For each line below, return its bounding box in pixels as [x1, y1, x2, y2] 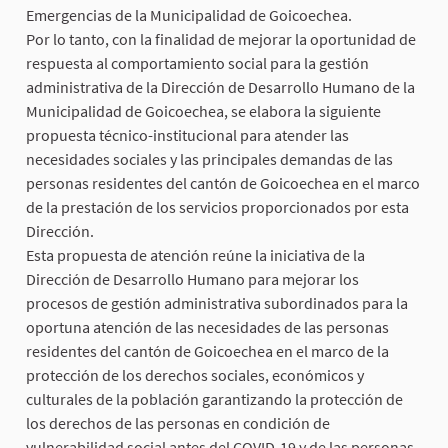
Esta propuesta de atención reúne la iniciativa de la [26, 245, 365, 266]
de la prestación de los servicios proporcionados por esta [26, 197, 409, 218]
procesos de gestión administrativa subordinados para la [26, 293, 408, 314]
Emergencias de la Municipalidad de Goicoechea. [26, 5, 352, 26]
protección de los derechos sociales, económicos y [26, 365, 364, 386]
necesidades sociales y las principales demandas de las [26, 149, 393, 170]
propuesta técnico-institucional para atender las [26, 125, 349, 146]
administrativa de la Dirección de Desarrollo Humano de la [26, 77, 415, 98]
